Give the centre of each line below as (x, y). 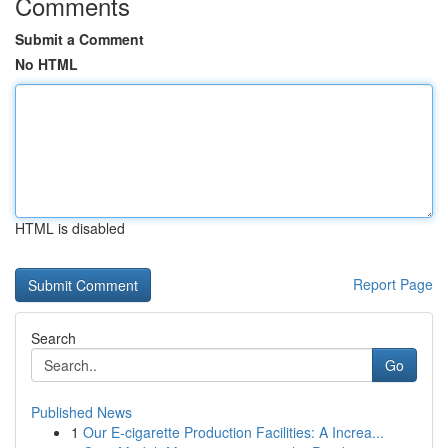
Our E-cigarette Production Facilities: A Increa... (233, 432)
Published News (81, 412)
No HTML (46, 64)
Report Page (393, 284)
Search (53, 338)
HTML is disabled (70, 228)
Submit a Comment (79, 39)
